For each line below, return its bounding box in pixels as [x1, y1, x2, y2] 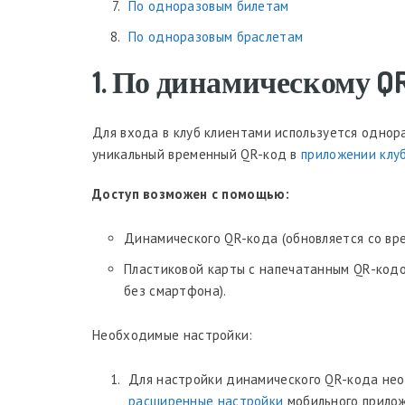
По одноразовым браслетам [128, 28, 304, 45]
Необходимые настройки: [92, 326, 253, 344]
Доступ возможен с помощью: [92, 185, 289, 202]
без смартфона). [124, 282, 227, 299]
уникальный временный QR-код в [92, 146, 302, 163]
